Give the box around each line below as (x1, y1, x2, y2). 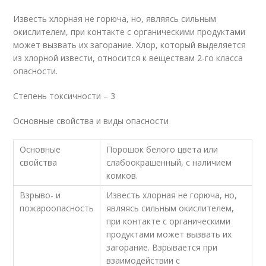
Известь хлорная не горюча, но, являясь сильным (13, 13, 217, 24)
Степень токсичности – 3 (13, 90, 116, 102)
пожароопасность (20, 202, 94, 214)
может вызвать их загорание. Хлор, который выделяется (13, 39, 246, 50)
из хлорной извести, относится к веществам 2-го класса (13, 52, 243, 64)
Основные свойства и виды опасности (13, 115, 169, 126)
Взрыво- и (20, 189, 61, 201)
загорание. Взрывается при (106, 242, 218, 253)
